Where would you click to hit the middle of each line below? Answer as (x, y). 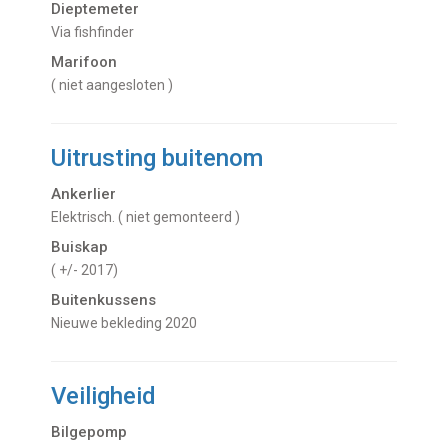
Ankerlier (84, 194)
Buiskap (80, 247)
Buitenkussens (104, 300)
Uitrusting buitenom (157, 158)
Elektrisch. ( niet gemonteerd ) (150, 217)
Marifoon (84, 62)
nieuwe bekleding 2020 (129, 323)
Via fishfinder (97, 32)
